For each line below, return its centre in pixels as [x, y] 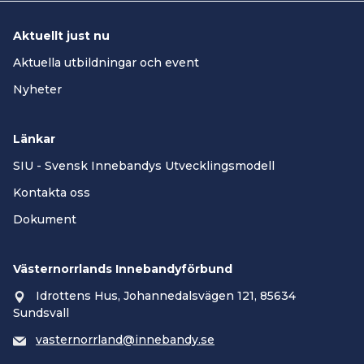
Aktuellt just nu [61, 36]
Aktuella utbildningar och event [106, 63]
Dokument [45, 220]
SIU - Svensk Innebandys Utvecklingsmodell [144, 166]
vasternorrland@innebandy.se [125, 340]
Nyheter [37, 90]
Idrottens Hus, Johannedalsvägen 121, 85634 [166, 296]
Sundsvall [41, 313]
